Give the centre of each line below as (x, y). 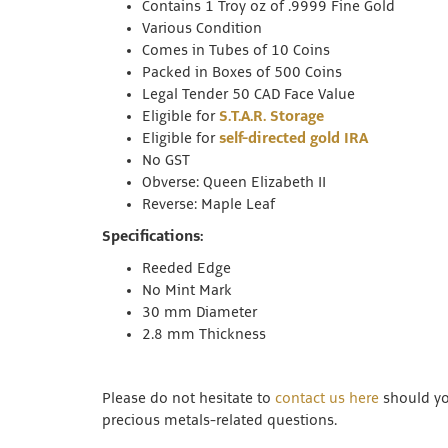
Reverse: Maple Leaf (208, 205)
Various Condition (202, 29)
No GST (166, 161)
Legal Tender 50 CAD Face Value (248, 95)
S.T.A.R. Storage (271, 117)
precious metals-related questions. (221, 421)
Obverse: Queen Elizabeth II (234, 183)
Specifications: (152, 237)
